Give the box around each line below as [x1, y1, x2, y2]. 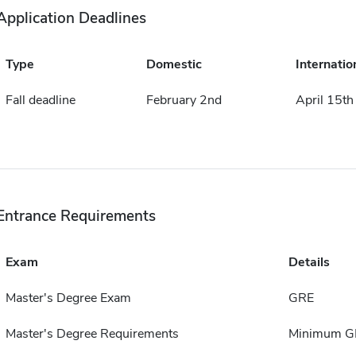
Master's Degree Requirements [5, 325, 179, 343]
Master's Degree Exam [5, 289, 131, 308]
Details [288, 253, 330, 272]
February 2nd [145, 91, 222, 110]
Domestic [145, 56, 202, 74]
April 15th [295, 91, 354, 110]
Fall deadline [5, 91, 75, 110]
